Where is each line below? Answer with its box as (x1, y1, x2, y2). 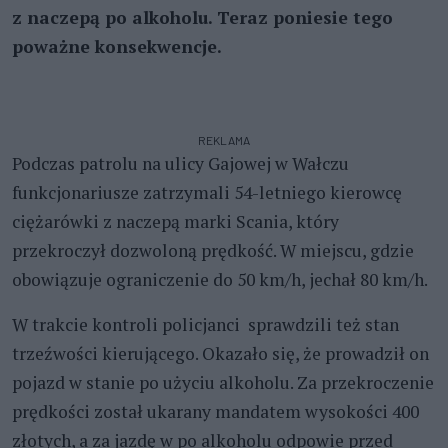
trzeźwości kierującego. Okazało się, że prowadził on (12, 341, 429, 365)
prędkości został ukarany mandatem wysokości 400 (12, 399, 419, 423)
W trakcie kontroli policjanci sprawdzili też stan (12, 312, 399, 336)
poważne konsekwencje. (12, 34, 222, 58)
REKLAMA (198, 132, 250, 147)
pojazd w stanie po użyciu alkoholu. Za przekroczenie (12, 370, 434, 394)
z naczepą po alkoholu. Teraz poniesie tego (12, 5, 393, 29)
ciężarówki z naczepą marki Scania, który (12, 209, 339, 233)
